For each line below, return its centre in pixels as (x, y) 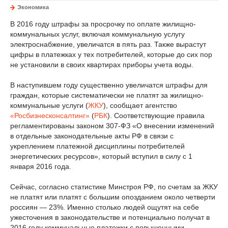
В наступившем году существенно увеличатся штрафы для (109, 85)
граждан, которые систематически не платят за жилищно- (107, 95)
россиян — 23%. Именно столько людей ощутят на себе (105, 207)
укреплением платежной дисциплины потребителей (97, 146)
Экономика (33, 7)
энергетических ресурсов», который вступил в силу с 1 (101, 156)
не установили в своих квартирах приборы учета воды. (102, 65)
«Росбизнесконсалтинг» (50, 116)
